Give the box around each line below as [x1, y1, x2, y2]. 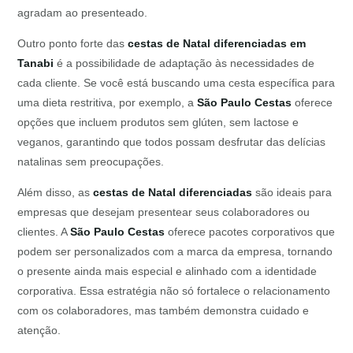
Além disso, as [17, 186, 94, 199]
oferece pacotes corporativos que [165, 225, 336, 239]
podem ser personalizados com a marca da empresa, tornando [17, 245, 333, 258]
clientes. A [17, 225, 71, 239]
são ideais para [252, 186, 333, 199]
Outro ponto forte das [17, 37, 128, 50]
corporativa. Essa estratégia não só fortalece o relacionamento [17, 284, 331, 298]
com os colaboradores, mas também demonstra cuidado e [17, 304, 310, 318]
